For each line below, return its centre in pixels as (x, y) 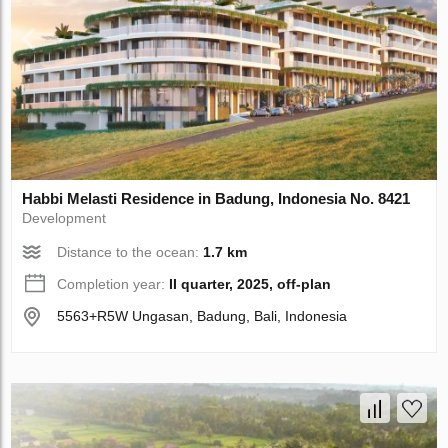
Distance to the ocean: (130, 251)
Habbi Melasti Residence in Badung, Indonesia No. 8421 (216, 198)
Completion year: (113, 283)
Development (64, 217)
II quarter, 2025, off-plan (250, 283)
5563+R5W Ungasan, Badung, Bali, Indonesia (202, 315)
